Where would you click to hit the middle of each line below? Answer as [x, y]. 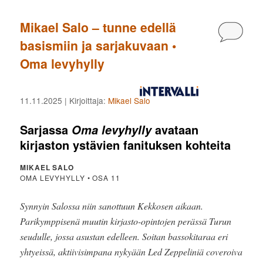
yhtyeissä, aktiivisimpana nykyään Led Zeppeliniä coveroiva [131, 251]
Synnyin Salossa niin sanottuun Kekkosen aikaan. [112, 205]
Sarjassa [46, 130]
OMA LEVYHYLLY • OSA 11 [70, 177]
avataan [175, 130]
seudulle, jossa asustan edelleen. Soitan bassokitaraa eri [124, 236]
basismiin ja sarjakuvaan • [98, 45]
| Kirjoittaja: [85, 101]
